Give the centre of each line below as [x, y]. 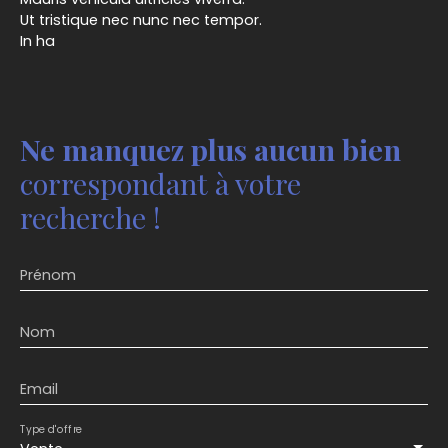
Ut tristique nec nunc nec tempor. [141, 20]
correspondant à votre [160, 183]
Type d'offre [51, 429]
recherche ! [90, 217]
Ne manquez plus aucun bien [210, 149]
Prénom [48, 275]
